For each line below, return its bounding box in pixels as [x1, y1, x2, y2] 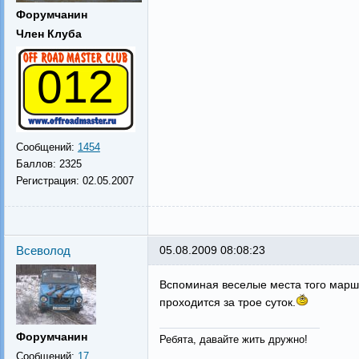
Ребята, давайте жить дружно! [159, 333, 308, 345]
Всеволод [15, 244, 71, 257]
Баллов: [15, 158, 59, 170]
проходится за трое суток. [159, 296, 296, 309]
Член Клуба [15, 27, 82, 40]
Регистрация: [15, 175, 83, 187]
